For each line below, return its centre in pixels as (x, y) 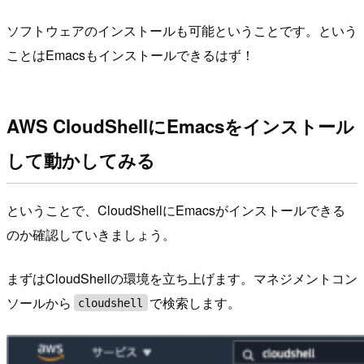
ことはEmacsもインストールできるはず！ (130, 54)
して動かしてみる (81, 160)
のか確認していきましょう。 (91, 234)
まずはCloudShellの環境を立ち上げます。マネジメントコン (182, 278)
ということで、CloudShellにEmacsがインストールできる (176, 210)
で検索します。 (195, 302)
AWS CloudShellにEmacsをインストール (180, 126)
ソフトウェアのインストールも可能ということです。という (182, 30)
